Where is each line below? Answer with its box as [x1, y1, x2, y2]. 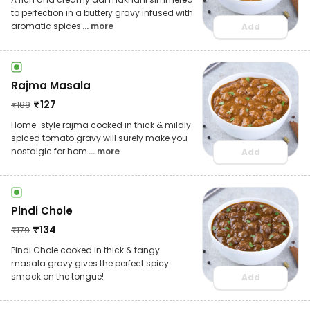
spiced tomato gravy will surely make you [11, 131, 188, 144]
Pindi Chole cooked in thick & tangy [11, 244, 160, 256]
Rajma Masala [11, 77, 91, 93]
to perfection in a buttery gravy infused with [11, 6, 193, 19]
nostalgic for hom [11, 145, 87, 157]
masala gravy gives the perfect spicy [11, 257, 169, 269]
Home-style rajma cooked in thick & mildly [11, 118, 191, 131]
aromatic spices [11, 19, 81, 32]
